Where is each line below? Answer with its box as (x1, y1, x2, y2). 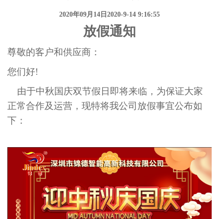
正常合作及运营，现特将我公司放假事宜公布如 (7, 101, 202, 111)
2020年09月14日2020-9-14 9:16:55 (59, 11, 160, 19)
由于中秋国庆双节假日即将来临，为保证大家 (7, 86, 203, 97)
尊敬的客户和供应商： (7, 47, 100, 58)
